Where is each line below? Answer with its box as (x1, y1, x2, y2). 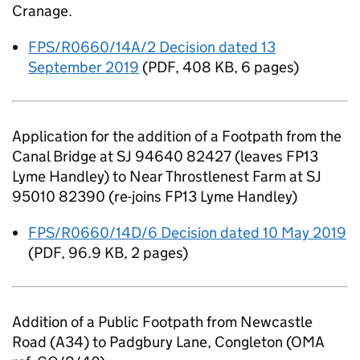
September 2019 (28, 58, 139, 76)
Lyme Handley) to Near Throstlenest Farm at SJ (12, 167, 321, 186)
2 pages (131, 243, 182, 262)
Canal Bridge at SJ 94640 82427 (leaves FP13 (12, 147, 318, 166)
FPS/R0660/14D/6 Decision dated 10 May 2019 (28, 223, 346, 242)
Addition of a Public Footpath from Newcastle (12, 313, 313, 331)
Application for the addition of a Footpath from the (12, 127, 342, 145)
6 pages (241, 58, 293, 76)
